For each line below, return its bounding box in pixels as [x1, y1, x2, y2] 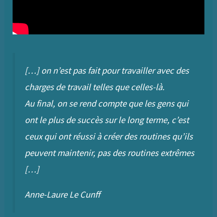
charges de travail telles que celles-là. [25, 81, 165, 93]
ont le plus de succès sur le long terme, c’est [25, 114, 189, 125]
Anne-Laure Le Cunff [25, 189, 101, 201]
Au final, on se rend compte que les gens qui [25, 97, 189, 109]
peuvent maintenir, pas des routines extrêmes [25, 147, 195, 158]
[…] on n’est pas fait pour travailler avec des [25, 64, 189, 76]
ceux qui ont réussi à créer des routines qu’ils [25, 130, 193, 142]
